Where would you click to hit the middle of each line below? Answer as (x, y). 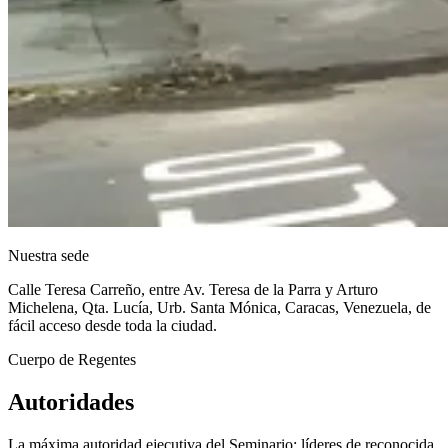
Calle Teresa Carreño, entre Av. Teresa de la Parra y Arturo (193, 289)
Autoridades (71, 401)
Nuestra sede (48, 255)
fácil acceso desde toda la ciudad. (112, 325)
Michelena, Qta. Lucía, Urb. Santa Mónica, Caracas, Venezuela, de (219, 307)
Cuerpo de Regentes (72, 359)
